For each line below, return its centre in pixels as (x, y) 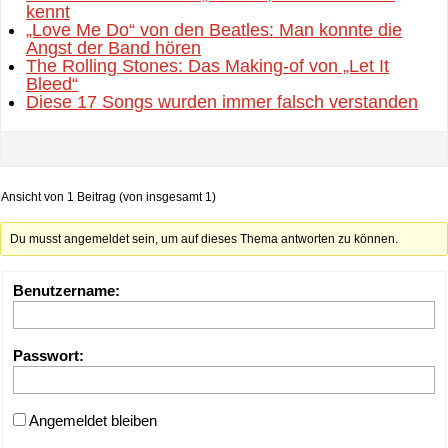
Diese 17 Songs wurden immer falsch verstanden (222, 102)
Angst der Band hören (113, 48)
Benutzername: (66, 290)
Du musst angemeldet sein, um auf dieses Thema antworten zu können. (204, 239)
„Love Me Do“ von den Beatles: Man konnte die (214, 30)
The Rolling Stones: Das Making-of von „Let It (207, 66)
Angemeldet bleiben (93, 420)
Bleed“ (52, 84)
